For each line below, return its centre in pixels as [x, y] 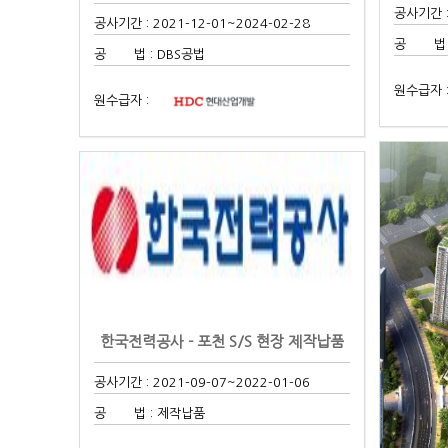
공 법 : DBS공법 [150, 54]
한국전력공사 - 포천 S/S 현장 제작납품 [222, 341]
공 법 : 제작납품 [150, 413]
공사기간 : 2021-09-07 [161, 382]
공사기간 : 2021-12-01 [161, 23]
